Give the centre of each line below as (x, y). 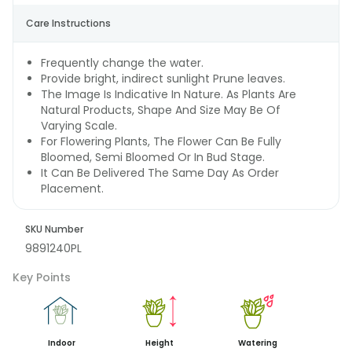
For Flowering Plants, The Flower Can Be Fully (161, 141)
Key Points (42, 277)
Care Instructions (68, 23)
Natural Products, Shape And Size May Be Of (161, 110)
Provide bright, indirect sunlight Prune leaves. (163, 79)
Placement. (72, 189)
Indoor (61, 343)
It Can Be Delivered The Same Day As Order (160, 173)
